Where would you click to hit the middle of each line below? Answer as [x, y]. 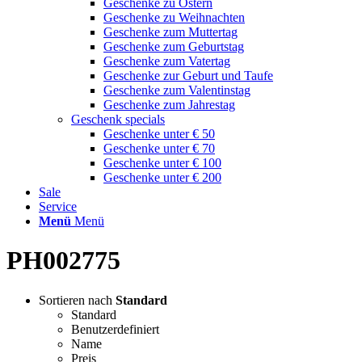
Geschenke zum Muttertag [170, 32]
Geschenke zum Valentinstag [177, 90]
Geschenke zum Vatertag [167, 61]
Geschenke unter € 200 [162, 177]
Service [58, 206]
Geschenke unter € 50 [159, 134]
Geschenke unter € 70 [159, 148]
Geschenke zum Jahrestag [169, 105]
